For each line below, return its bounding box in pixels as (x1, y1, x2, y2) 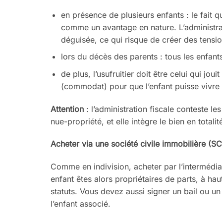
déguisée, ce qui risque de (60, 34, 162, 45)
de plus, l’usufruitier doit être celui (60, 68, 190, 79)
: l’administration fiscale (86, 104, 176, 114)
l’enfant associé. (51, 199, 111, 209)
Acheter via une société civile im (51, 139, 171, 149)
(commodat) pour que (60, 81, 146, 91)
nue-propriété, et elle (51, 116, 131, 126)
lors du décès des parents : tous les (60, 52, 196, 62)
